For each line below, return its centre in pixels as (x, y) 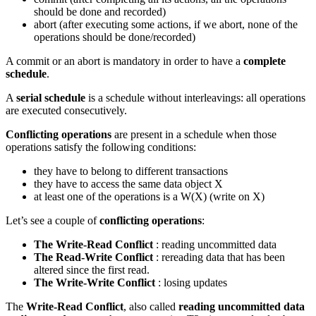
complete (265, 61)
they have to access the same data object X (128, 184)
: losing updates (191, 283)
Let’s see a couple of (53, 221)
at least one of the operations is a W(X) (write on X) (149, 197)
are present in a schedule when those (194, 135)
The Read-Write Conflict (93, 257)
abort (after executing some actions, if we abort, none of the (166, 25)
